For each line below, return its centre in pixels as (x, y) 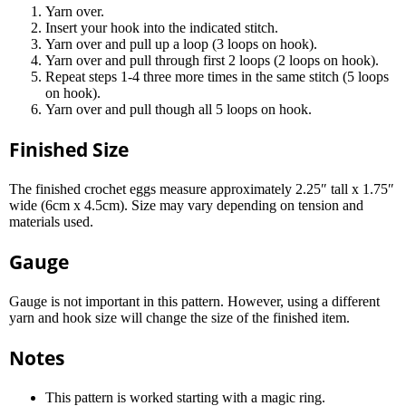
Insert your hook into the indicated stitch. (162, 27)
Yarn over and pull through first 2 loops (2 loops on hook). (212, 60)
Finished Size (69, 149)
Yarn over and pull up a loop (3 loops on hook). (181, 43)
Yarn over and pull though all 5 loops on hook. (179, 109)
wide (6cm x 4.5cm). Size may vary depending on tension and (186, 205)
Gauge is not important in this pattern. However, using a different (194, 301)
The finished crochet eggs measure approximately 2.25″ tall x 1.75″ (202, 188)
